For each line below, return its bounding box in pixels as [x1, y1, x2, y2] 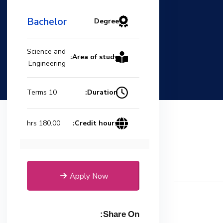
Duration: [87, 87, 118, 97]
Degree [94, 16, 119, 26]
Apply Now [70, 171, 109, 181]
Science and [27, 46, 66, 56]
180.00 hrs [38, 118, 60, 128]
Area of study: [72, 52, 118, 62]
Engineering [28, 58, 66, 68]
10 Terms [48, 88, 57, 98]
